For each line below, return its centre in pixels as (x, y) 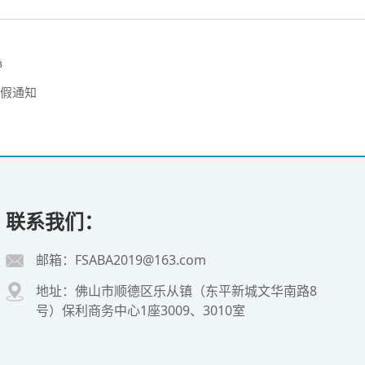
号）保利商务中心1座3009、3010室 (141, 311)
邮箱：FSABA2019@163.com (121, 260)
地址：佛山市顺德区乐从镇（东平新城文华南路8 (176, 291)
